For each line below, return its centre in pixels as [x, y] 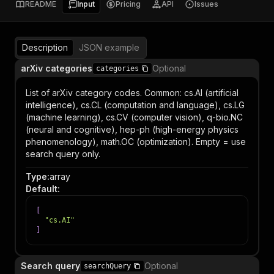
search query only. [63, 154]
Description [45, 47]
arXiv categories [57, 68]
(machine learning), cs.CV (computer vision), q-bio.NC [134, 117]
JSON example [109, 47]
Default [42, 189]
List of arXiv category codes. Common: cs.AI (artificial [132, 93]
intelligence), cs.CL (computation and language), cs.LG [135, 105]
